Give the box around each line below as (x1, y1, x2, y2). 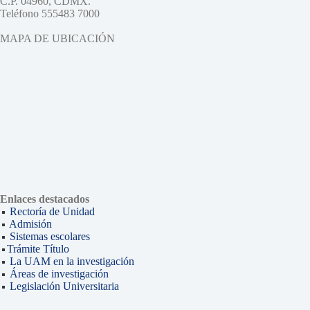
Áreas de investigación (10, 268, 109, 280)
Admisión (9, 218, 52, 230)
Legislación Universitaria (10, 280, 119, 293)
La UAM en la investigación (7, 255, 134, 268)
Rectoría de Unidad (10, 206, 95, 218)
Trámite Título (7, 243, 69, 255)
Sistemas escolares (10, 230, 90, 243)
